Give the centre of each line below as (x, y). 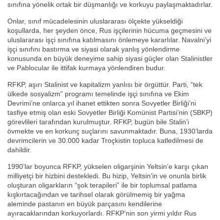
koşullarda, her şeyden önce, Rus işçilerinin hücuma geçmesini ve (110, 31)
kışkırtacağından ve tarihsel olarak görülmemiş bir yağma (96, 195)
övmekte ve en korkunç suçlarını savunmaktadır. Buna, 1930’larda (110, 131)
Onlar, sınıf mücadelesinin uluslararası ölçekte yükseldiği (95, 21)
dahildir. (19, 150)
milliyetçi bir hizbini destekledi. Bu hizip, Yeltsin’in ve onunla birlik (107, 176)
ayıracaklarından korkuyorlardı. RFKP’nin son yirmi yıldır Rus (102, 213)
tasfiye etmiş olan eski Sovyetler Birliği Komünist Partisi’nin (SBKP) (110, 113)
